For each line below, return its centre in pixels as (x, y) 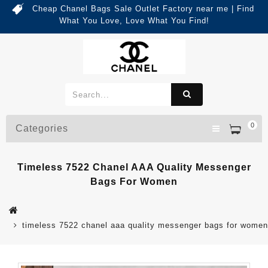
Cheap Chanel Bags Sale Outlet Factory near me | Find (143, 9)
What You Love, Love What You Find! (134, 21)
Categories (42, 129)
